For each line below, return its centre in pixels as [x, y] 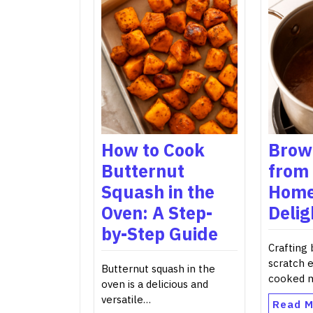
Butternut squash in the [158, 268]
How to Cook [153, 150]
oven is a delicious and [155, 284]
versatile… [126, 299]
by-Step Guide [160, 233]
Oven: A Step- [157, 212]
